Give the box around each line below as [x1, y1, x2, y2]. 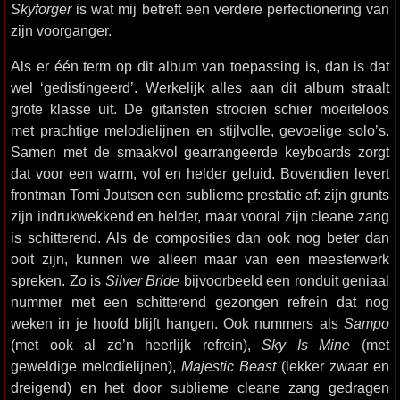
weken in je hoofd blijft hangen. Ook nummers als [11, 315, 344, 331]
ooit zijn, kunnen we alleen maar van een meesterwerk [11, 251, 389, 267]
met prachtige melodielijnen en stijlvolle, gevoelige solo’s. [11, 122, 389, 138]
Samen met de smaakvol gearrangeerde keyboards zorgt [11, 144, 389, 160]
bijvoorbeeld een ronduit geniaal [179, 272, 389, 288]
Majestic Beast [181, 358, 276, 374]
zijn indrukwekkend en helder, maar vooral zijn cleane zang [11, 208, 389, 224]
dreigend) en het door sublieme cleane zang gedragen [11, 379, 389, 396]
